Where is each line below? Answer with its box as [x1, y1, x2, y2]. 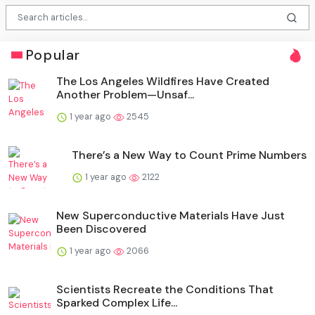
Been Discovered [56, 221, 146, 236]
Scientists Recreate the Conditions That [56, 281, 274, 297]
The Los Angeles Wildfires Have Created [56, 73, 269, 89]
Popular [25, 46, 81, 64]
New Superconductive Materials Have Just [56, 207, 285, 223]
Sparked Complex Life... [56, 295, 177, 310]
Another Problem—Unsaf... [56, 86, 194, 102]
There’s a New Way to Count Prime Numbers [72, 147, 307, 162]
